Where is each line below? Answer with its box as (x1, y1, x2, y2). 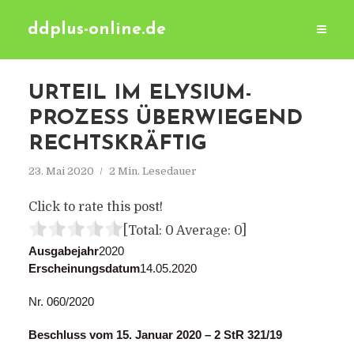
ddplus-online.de (28, 21, 166, 38)
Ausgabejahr (28, 244, 99, 258)
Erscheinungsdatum (28, 262, 140, 275)
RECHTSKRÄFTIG (28, 134, 207, 155)
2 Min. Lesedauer (108, 165, 197, 177)
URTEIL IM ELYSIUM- (28, 83, 252, 104)
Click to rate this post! (28, 200, 163, 214)
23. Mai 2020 (28, 165, 94, 177)
